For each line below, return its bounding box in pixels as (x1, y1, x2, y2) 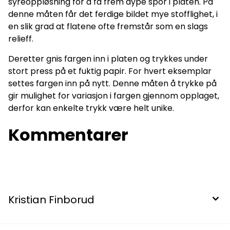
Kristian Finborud (8, 193, 94, 207)
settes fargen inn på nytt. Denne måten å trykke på (8, 78, 217, 90)
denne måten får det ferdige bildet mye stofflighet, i (8, 8, 218, 21)
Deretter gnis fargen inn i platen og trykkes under (8, 53, 208, 65)
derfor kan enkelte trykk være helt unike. (8, 102, 174, 114)
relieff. (8, 33, 33, 45)
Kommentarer (8, 123, 128, 147)
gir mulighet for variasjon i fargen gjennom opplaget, (8, 90, 219, 102)
